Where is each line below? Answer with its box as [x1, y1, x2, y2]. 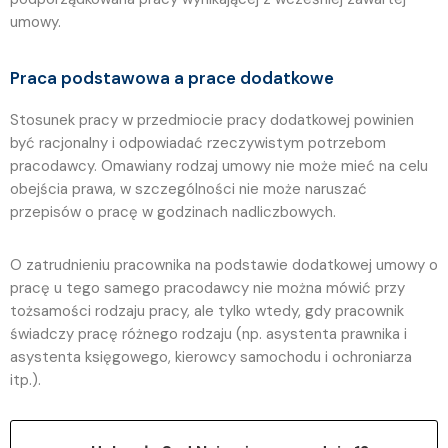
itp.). [10, 369, 41, 390]
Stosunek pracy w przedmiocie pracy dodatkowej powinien [10, 109, 414, 130]
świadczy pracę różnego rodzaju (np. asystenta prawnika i [10, 323, 407, 344]
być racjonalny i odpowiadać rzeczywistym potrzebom [10, 132, 386, 153]
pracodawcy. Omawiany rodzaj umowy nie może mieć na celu [10, 155, 428, 176]
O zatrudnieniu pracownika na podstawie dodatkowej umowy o [10, 254, 438, 275]
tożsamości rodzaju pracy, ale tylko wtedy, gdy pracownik [10, 300, 404, 321]
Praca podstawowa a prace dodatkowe [10, 67, 334, 90]
